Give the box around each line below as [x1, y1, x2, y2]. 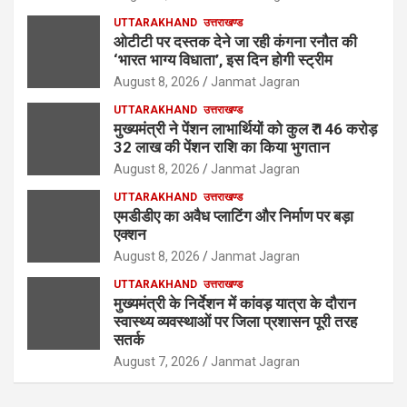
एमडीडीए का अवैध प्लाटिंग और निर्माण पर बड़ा [114, 206, 353, 225]
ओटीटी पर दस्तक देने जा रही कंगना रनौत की [114, 32, 357, 51]
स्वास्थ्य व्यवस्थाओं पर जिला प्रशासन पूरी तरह [114, 312, 357, 331]
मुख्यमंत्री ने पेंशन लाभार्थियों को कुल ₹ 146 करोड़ [114, 119, 377, 138]
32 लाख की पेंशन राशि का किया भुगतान [114, 137, 330, 156]
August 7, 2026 [114, 353, 200, 369]
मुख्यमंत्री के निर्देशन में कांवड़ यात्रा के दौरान [114, 293, 356, 313]
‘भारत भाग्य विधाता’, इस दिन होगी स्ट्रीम [114, 50, 333, 69]
